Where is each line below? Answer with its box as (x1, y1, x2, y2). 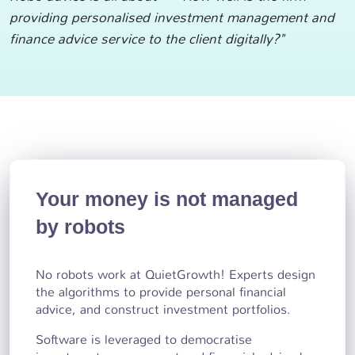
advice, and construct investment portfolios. (36, 300, 291, 318)
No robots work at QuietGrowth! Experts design (36, 265, 315, 283)
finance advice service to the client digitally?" (10, 29, 284, 48)
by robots (36, 215, 125, 238)
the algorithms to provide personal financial (36, 283, 286, 300)
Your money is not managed (36, 187, 298, 210)
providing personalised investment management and (10, 8, 334, 26)
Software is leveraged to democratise (36, 330, 252, 348)
